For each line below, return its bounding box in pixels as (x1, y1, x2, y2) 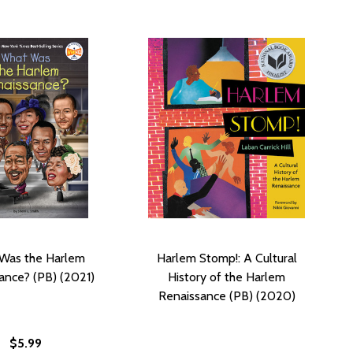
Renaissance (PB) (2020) (158, 288, 295, 303)
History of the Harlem (168, 269, 285, 284)
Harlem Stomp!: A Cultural (156, 250, 297, 266)
